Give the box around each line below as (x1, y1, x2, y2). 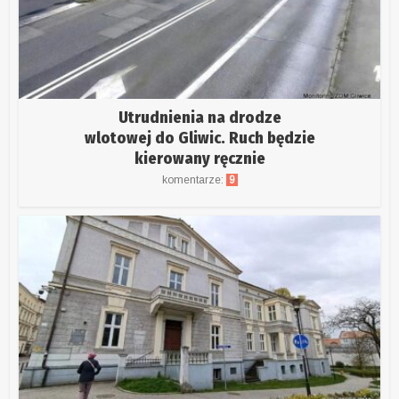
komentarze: (161, 173, 226, 186)
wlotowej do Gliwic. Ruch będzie (84, 127, 315, 148)
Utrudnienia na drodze (118, 107, 281, 127)
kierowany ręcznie (134, 148, 265, 168)
